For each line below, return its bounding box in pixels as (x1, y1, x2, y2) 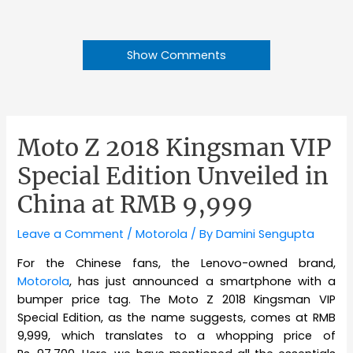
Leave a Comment (17, 226, 124, 243)
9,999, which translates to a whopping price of (17, 327, 336, 344)
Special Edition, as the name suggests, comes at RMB (17, 309, 336, 325)
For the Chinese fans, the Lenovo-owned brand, (17, 255, 336, 271)
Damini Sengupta (216, 226, 315, 243)
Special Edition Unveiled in (17, 161, 329, 191)
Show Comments (127, 47, 226, 64)
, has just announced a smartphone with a (69, 273, 336, 289)
